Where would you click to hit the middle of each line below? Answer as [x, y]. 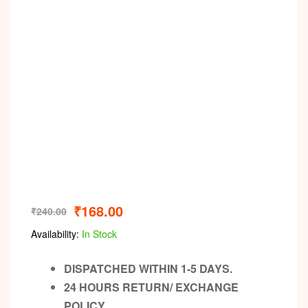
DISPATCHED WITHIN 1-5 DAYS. [148, 269]
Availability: [55, 234]
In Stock [98, 234]
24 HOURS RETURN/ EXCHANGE [151, 287]
